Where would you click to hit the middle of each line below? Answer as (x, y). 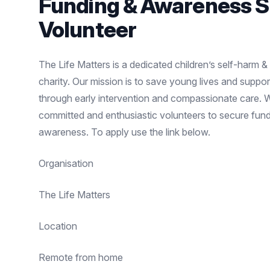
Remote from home (81, 257)
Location (58, 226)
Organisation (66, 163)
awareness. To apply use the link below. (124, 132)
